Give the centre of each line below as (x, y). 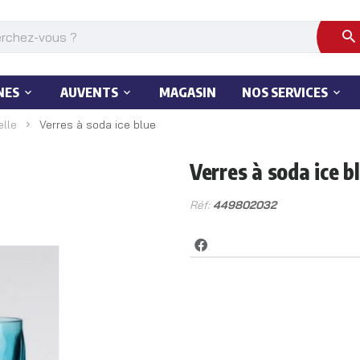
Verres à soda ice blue (97, 124)
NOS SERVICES (284, 92)
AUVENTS (89, 92)
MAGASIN (187, 92)
